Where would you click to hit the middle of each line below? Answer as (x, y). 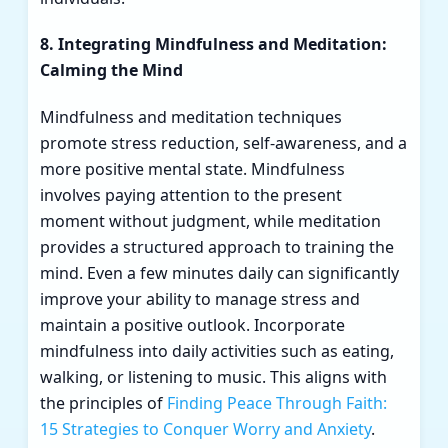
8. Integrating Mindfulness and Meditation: (213, 44)
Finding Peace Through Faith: (277, 403)
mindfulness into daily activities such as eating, (217, 351)
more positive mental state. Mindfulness (192, 169)
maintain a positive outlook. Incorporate (192, 325)
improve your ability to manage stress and (200, 299)
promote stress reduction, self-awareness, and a (223, 143)
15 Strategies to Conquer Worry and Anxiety (205, 429)
